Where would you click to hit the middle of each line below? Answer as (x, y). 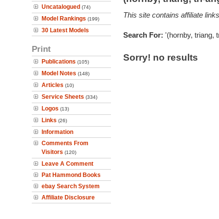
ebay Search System (71, 186)
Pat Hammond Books (71, 175)
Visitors (52, 152)
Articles (53, 85)
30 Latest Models (65, 30)
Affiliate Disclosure (68, 197)
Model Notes (59, 73)
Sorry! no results (160, 57)
